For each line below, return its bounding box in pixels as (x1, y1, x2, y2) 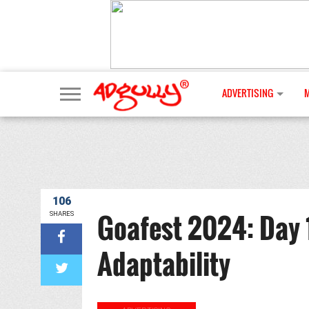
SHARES (49, 210, 74, 217)
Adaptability (97, 243, 230, 284)
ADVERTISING (222, 86, 274, 100)
